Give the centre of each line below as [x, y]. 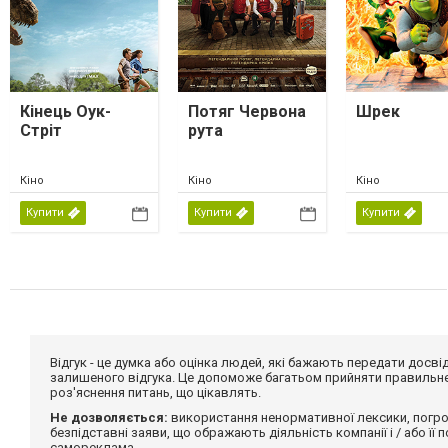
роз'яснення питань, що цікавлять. [155, 392]
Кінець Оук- [65, 111]
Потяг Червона [247, 111]
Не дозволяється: [109, 417]
